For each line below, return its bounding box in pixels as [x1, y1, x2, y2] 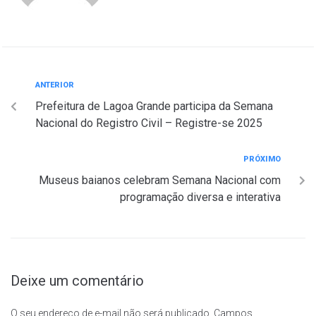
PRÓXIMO [243, 154, 281, 164]
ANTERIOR [35, 80, 74, 90]
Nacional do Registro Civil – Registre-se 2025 [35, 116, 262, 130]
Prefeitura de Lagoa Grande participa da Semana [35, 99, 273, 113]
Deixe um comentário [11, 272, 144, 289]
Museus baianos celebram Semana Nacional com [39, 173, 281, 187]
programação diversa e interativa [120, 190, 281, 204]
